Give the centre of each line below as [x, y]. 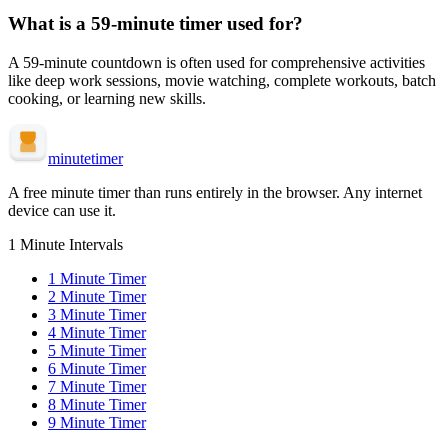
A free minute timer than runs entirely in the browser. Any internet [215, 192]
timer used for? [241, 23]
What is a [49, 23]
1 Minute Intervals [65, 244]
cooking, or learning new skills [105, 98]
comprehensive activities [348, 62]
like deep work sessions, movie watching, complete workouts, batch [222, 80]
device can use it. [62, 210]
